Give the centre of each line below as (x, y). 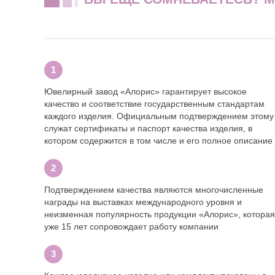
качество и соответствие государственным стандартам (154, 104)
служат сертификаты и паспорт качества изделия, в (148, 128)
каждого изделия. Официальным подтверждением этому (159, 116)
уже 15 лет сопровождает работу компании (131, 227)
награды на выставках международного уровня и (143, 202)
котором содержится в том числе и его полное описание (158, 141)
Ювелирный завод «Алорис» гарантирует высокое (145, 91)
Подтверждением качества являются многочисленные (154, 190)
